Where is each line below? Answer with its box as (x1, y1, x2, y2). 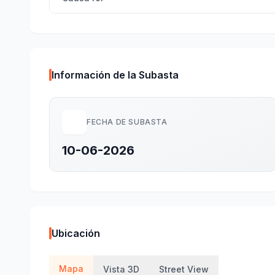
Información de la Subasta (52, 69, 179, 81)
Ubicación (52, 227, 100, 239)
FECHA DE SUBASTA (87, 117, 168, 126)
